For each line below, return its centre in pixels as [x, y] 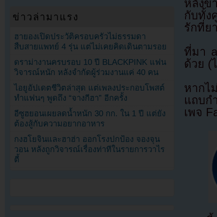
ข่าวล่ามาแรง [46, 17]
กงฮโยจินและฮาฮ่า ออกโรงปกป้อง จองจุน [87, 139]
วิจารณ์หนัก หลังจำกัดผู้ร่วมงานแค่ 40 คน [86, 72]
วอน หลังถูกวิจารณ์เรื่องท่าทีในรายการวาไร [90, 149]
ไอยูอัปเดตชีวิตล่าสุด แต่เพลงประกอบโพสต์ [90, 88]
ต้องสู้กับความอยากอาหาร [60, 124]
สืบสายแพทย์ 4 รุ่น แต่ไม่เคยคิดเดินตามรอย [91, 46]
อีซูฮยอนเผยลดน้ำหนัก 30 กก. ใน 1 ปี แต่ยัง [90, 113]
